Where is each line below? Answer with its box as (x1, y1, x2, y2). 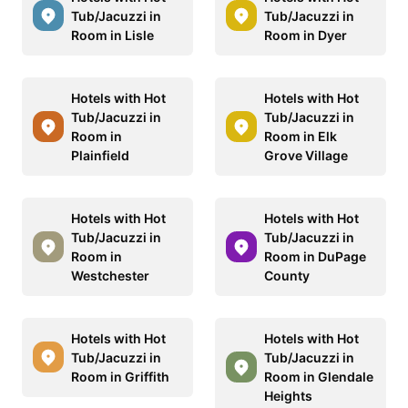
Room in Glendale (264, 368, 373, 384)
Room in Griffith (71, 368, 169, 384)
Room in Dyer (264, 26, 347, 43)
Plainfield (71, 147, 129, 163)
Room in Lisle (71, 26, 154, 43)
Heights (264, 387, 312, 403)
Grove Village (264, 147, 348, 163)
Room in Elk (264, 127, 337, 144)
